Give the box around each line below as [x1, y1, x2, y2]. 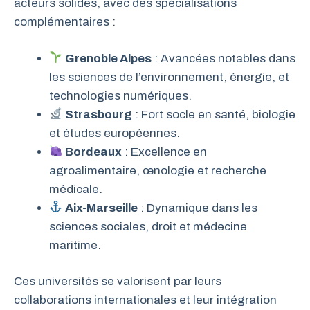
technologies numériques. [49, 89, 192, 102]
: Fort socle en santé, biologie [132, 107, 296, 121]
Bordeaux [65, 145, 122, 158]
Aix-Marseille [65, 201, 138, 215]
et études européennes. [49, 126, 180, 140]
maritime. [49, 238, 101, 252]
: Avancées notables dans [152, 51, 296, 65]
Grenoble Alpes [65, 51, 152, 65]
